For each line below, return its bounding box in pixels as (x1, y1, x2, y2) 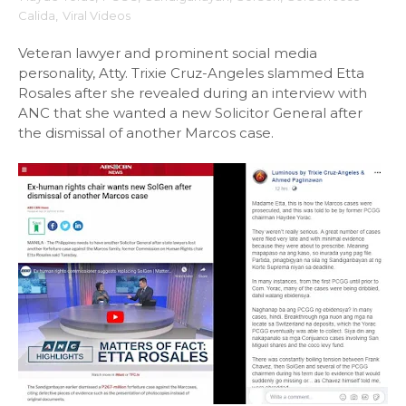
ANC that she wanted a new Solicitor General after (18, 104, 362, 121)
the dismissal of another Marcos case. (18, 124, 274, 141)
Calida (18, 8, 55, 23)
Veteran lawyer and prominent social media (18, 44, 317, 62)
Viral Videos (63, 8, 130, 23)
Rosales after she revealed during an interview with (18, 84, 367, 101)
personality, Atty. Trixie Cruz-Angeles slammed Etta (18, 64, 364, 82)
